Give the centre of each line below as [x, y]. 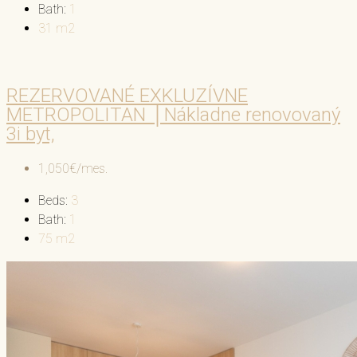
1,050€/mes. [73, 169]
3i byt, [31, 134]
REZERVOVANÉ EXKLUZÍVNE [127, 96]
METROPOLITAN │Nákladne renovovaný [173, 115]
